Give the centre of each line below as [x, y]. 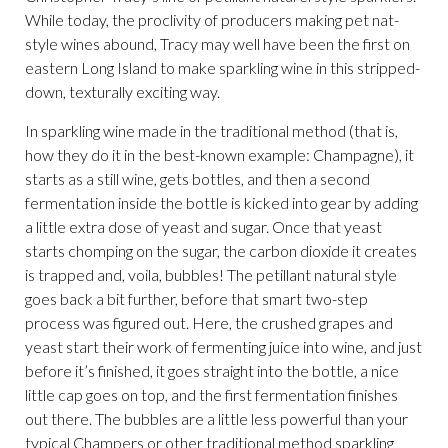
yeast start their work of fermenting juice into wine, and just [223, 346]
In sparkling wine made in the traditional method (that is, [211, 130]
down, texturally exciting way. [122, 91]
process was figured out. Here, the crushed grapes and [209, 322]
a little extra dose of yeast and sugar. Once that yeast [203, 226]
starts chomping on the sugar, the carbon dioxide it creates [221, 250]
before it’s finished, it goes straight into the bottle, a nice [212, 370]
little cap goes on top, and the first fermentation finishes [211, 394]
